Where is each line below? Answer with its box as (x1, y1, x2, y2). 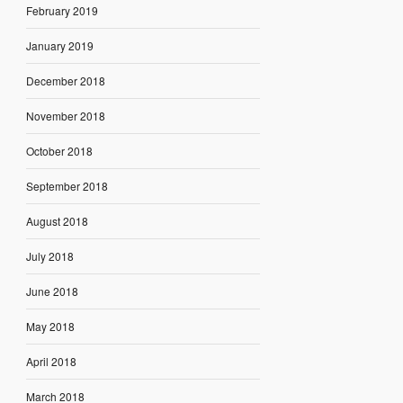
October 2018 (25, 143, 93, 159)
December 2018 (25, 73, 105, 89)
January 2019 (25, 38, 94, 54)
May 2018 (25, 318, 75, 335)
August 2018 (25, 213, 88, 229)
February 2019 (25, 3, 98, 19)
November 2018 (25, 108, 105, 124)
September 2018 (25, 178, 108, 194)
